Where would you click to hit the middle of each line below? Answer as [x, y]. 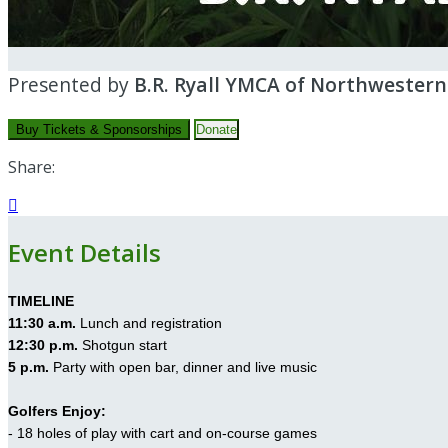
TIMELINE [41, 301]
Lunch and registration [157, 323]
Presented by [71, 85]
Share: [31, 167]
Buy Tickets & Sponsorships [99, 130]
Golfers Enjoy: [57, 411]
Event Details [84, 253]
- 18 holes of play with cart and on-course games [162, 433]
